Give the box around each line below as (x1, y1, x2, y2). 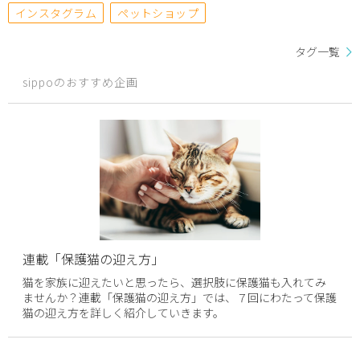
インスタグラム (15, 5, 97, 22)
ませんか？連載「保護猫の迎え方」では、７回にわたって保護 (22, 288, 337, 305)
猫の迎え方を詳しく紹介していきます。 (22, 304, 225, 321)
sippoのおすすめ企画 (22, 73, 139, 90)
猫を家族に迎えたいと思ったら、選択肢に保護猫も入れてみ (22, 273, 327, 290)
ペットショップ (117, 5, 199, 22)
